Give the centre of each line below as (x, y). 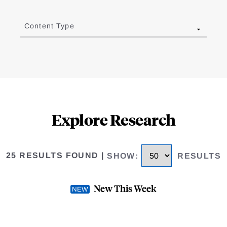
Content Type (49, 26)
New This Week (125, 188)
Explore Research (113, 120)
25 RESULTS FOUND (52, 156)
